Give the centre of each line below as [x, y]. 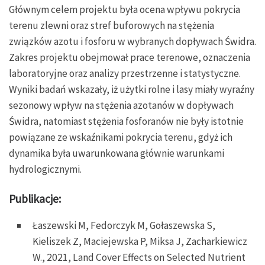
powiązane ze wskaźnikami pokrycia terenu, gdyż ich [121, 137]
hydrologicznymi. [46, 169]
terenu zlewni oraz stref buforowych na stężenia [112, 25]
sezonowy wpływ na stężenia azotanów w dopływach [121, 105]
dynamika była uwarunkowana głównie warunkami [117, 153]
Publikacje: [35, 198]
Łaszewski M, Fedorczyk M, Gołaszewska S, [124, 225]
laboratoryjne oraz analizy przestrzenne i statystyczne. [125, 73]
